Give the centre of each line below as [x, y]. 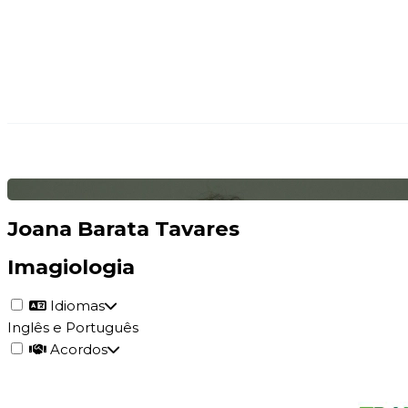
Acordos [77, 350]
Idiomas [76, 306]
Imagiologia [71, 267]
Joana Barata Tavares [123, 228]
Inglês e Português [73, 328]
